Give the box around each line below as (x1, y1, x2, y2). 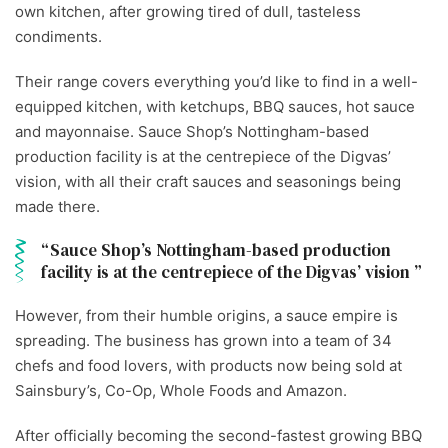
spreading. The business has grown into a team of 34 (15, 331, 392, 351)
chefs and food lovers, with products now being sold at (15, 356, 402, 376)
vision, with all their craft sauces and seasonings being (15, 172, 401, 192)
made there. (15, 197, 100, 217)
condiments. (15, 27, 102, 47)
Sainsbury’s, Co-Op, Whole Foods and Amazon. (15, 381, 351, 401)
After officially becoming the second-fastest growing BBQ (15, 426, 422, 446)
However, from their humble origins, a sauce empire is (15, 306, 398, 326)
